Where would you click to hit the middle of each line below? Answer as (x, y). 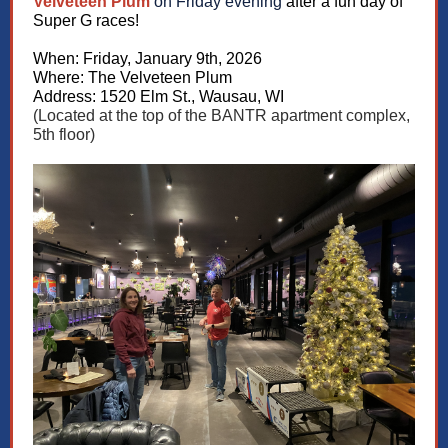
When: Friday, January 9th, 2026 (147, 58)
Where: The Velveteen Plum (132, 77)
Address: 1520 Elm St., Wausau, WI (158, 96)
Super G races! (86, 20)
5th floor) (64, 134)
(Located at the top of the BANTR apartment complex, (221, 115)
